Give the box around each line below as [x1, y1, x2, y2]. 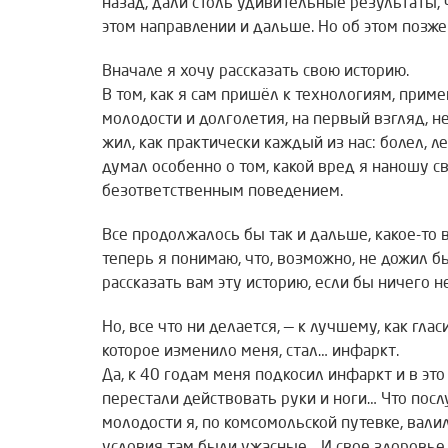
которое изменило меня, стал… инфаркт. [102, 344, 399, 361]
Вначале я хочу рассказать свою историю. [102, 64, 409, 81]
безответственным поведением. [102, 184, 343, 201]
